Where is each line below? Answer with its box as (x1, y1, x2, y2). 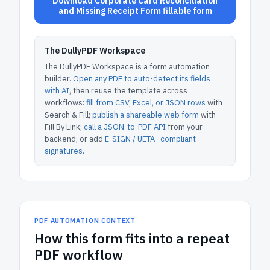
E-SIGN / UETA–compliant (105, 134, 196, 144)
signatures (45, 146, 83, 156)
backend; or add (45, 134, 103, 144)
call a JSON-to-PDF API (84, 122, 166, 132)
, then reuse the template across (69, 86, 187, 96)
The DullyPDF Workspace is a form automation (45, 61, 210, 72)
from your (166, 122, 202, 132)
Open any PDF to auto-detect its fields (73, 74, 210, 84)
